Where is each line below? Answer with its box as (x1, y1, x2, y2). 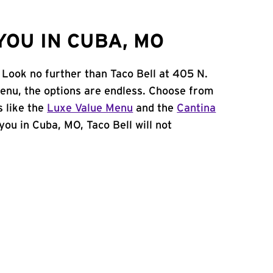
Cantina (177, 103, 216, 114)
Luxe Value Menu (47, 103, 133, 114)
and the (133, 103, 177, 114)
